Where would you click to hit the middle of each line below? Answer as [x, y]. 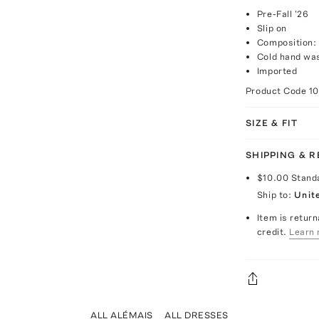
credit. [272, 232]
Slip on [272, 28]
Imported [277, 71]
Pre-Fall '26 [283, 14]
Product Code [277, 91]
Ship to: [274, 195]
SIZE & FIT [271, 123]
